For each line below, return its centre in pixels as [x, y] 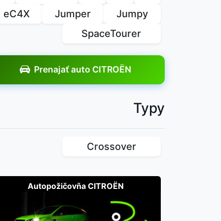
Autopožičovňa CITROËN [75, 186]
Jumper [73, 14]
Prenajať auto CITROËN [83, 70]
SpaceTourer [111, 33]
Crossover [111, 146]
